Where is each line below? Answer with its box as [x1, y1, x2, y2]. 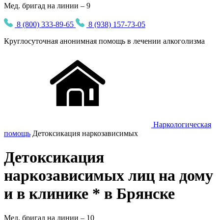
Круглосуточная [4, 37, 60, 45]
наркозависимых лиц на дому [4, 166, 213, 185]
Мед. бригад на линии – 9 [4, 1, 90, 10]
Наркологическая [153, 120, 211, 129]
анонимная [60, 37, 97, 45]
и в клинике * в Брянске [4, 185, 175, 203]
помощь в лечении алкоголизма [97, 37, 205, 45]
